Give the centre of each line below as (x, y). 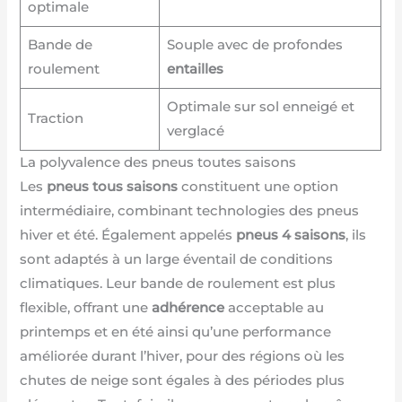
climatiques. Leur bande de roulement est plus (178, 284)
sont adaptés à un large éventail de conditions (177, 260)
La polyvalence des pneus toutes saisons (158, 163)
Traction (55, 119)
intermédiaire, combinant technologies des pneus (190, 211)
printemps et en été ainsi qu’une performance (176, 332)
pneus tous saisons (113, 187)
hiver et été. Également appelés (128, 236)
